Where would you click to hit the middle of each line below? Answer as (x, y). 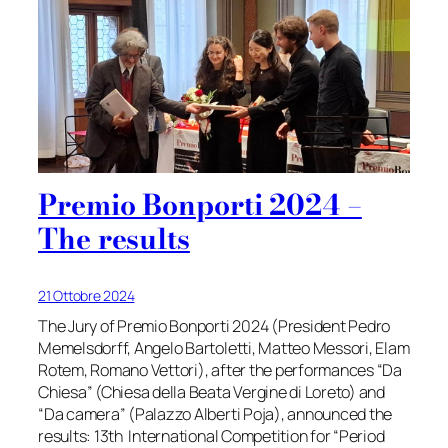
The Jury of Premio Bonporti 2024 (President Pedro (214, 325)
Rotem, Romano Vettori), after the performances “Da (220, 369)
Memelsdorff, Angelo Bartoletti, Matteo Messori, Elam (224, 347)
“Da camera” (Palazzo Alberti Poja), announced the (215, 413)
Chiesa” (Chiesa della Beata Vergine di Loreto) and (212, 391)
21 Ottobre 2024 (86, 295)
